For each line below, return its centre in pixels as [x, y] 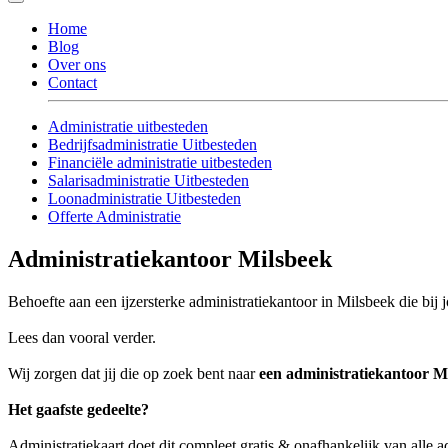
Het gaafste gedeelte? [78, 410]
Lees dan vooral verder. [82, 338]
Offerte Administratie [114, 217]
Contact [72, 83]
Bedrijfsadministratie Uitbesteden [152, 145]
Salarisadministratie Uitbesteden [148, 181]
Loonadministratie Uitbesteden [144, 199]
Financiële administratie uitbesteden [160, 163]
